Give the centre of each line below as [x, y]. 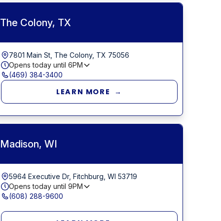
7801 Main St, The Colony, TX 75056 [69, 55]
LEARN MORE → [90, 92]
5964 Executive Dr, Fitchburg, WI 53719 [73, 176]
